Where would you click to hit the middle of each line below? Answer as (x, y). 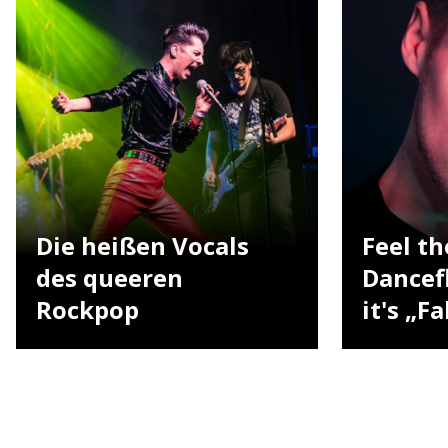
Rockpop (87, 309)
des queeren (109, 277)
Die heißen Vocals (142, 245)
